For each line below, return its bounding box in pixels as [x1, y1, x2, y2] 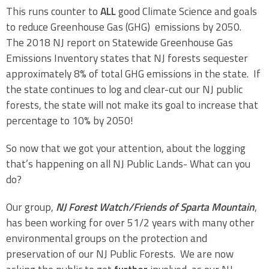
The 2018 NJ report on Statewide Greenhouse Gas [6, 34, 233, 51]
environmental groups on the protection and [6, 230, 207, 247]
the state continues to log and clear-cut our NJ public [6, 81, 243, 98]
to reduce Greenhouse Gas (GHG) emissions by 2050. [6, 19, 244, 35]
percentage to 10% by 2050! [6, 112, 133, 129]
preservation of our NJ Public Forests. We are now [6, 246, 234, 262]
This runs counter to [6, 3, 100, 20]
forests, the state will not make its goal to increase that [6, 97, 258, 113]
